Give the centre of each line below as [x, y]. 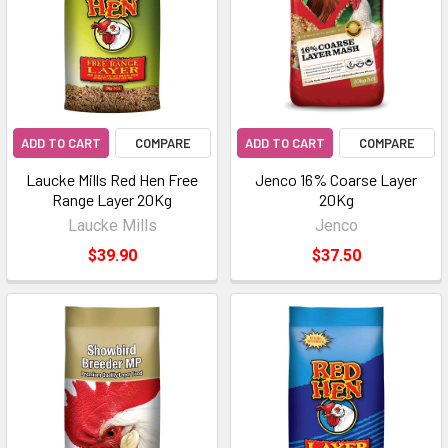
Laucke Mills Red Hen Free [112, 179]
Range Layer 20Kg [112, 199]
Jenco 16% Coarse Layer [336, 179]
